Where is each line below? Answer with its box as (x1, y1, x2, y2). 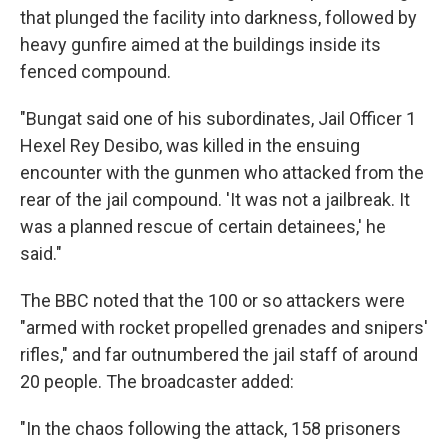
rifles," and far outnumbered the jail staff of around (20, 344, 418, 366)
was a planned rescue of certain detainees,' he (20, 216, 386, 238)
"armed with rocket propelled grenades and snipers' (20, 317, 428, 339)
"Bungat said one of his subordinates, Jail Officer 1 (20, 108, 416, 130)
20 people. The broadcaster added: (20, 371, 294, 393)
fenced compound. (20, 61, 171, 83)
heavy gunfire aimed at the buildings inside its (20, 34, 381, 56)
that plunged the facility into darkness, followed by (20, 7, 417, 29)
